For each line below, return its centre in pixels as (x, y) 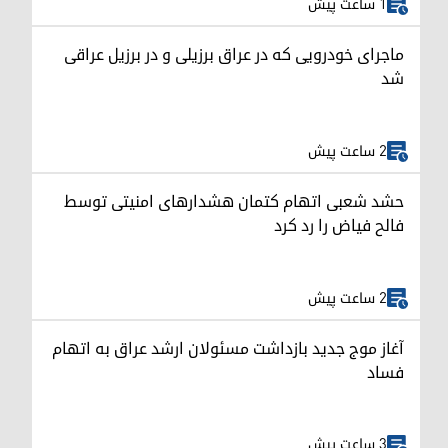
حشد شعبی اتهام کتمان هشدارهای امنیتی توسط (234, 202)
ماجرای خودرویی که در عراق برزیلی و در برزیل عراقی (234, 55)
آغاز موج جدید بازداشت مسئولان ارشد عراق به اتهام (228, 348)
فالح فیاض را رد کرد (339, 226)
